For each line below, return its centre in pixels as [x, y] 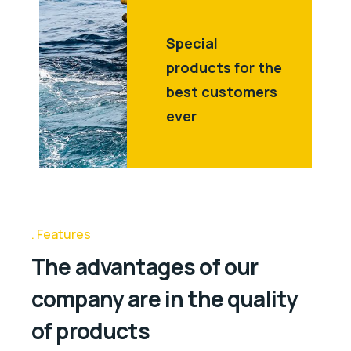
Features [64, 235]
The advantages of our [145, 266]
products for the [224, 68]
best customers [222, 92]
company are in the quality [165, 298]
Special [192, 43]
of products [90, 330]
